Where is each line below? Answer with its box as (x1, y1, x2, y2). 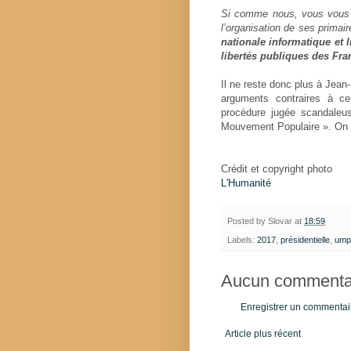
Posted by (227, 216, 268, 226)
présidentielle (280, 235, 330, 245)
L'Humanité (221, 177, 274, 190)
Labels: (227, 235, 257, 245)
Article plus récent (225, 328, 301, 340)
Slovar (268, 216, 292, 226)
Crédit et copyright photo (221, 163, 332, 175)
